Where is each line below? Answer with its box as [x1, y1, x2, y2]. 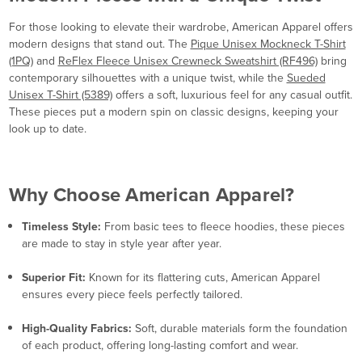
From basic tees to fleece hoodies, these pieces [100, 217, 345, 235]
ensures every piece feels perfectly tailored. [21, 285, 242, 303]
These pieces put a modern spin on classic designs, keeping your [8, 103, 339, 120]
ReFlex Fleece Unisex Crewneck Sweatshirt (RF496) [57, 53, 318, 69]
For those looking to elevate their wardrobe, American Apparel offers [8, 19, 353, 36]
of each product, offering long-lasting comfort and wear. [21, 336, 298, 354]
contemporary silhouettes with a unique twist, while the [8, 69, 287, 86]
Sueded [286, 69, 326, 86]
